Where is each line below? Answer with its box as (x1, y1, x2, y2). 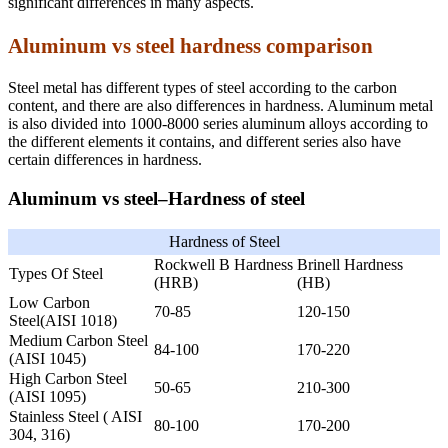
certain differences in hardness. (8, 151, 202, 169)
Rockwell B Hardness (154, 255, 293, 273)
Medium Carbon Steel (9, 331, 148, 349)
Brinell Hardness (297, 255, 403, 273)
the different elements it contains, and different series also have (8, 133, 401, 151)
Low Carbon (9, 293, 90, 311)
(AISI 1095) (9, 387, 86, 405)
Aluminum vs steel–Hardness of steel (8, 187, 305, 209)
